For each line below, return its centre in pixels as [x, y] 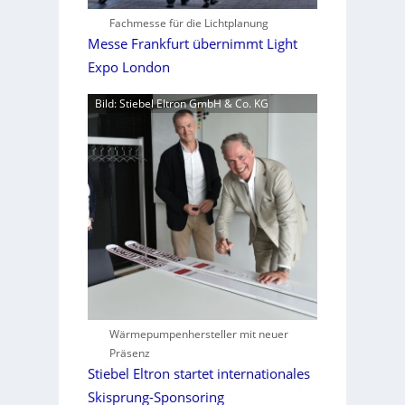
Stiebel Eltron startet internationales [198, 374]
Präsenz [129, 353]
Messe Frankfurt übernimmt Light [192, 44]
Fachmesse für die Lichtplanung [188, 23]
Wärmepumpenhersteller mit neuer [198, 334]
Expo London [128, 67]
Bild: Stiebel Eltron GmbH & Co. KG [181, 104]
